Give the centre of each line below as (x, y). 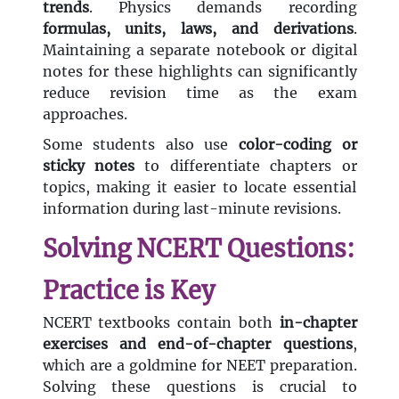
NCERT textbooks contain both (161, 323)
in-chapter (318, 323)
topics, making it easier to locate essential (199, 187)
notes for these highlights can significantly (199, 72)
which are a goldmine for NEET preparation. (199, 366)
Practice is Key (128, 291)
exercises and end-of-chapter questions (197, 344)
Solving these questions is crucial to (199, 387)
